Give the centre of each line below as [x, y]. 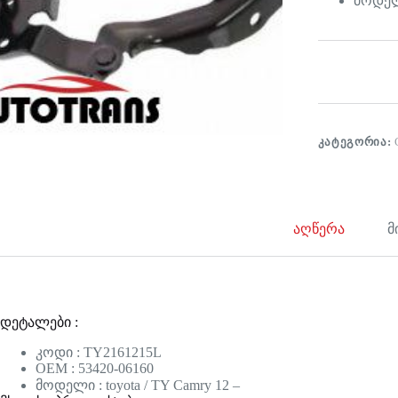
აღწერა [319, 229]
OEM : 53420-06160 [95, 369]
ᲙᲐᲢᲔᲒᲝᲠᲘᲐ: [356, 141]
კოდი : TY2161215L [99, 353]
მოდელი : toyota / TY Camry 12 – [138, 386]
